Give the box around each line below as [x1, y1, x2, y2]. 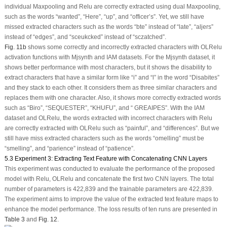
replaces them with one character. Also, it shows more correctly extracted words [4, 94, 221, 101]
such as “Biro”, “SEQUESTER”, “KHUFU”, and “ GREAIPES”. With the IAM [4, 104, 205, 111]
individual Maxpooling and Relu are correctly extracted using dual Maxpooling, [4, 3, 220, 10]
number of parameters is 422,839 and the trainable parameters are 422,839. [4, 185, 213, 193]
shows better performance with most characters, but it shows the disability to [4, 63, 212, 71]
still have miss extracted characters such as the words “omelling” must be [4, 134, 204, 142]
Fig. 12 [38, 215, 57, 223]
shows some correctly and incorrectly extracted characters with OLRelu [26, 43, 222, 51]
